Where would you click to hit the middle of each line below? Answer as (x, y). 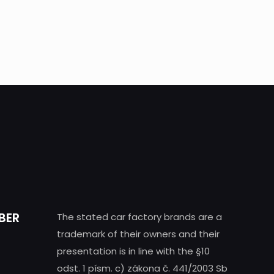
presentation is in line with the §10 (133, 251)
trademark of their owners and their (138, 234)
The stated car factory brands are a (139, 217)
